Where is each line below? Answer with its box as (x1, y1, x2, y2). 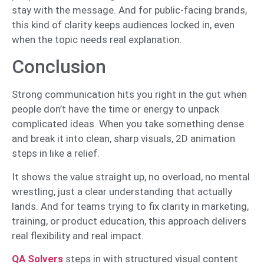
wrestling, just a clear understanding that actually (12, 185, 232, 197)
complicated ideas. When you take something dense (12, 118, 244, 130)
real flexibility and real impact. (12, 229, 144, 242)
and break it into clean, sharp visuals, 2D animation (12, 133, 235, 145)
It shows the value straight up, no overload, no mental (12, 170, 250, 183)
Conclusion (12, 55, 106, 78)
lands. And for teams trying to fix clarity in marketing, (12, 200, 249, 212)
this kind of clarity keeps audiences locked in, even (12, 18, 235, 31)
